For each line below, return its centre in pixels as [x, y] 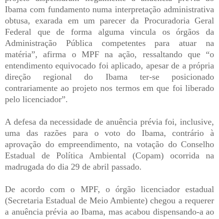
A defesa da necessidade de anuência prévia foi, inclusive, [109, 121]
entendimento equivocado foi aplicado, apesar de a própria [109, 65]
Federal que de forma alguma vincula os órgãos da [109, 32]
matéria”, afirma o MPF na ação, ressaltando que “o [109, 54]
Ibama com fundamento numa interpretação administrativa [109, 9]
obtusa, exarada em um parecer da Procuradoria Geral [109, 20]
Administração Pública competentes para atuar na [109, 43]
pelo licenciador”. [36, 99]
